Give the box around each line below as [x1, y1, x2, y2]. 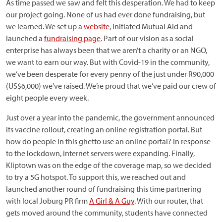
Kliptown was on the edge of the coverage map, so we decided [6, 160, 211, 170]
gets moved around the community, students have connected [6, 208, 208, 218]
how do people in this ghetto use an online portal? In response [6, 136, 211, 147]
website [84, 21, 110, 32]
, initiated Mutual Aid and [110, 21, 193, 32]
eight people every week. [6, 93, 89, 103]
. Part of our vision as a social [101, 33, 194, 44]
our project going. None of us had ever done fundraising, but [6, 9, 205, 20]
